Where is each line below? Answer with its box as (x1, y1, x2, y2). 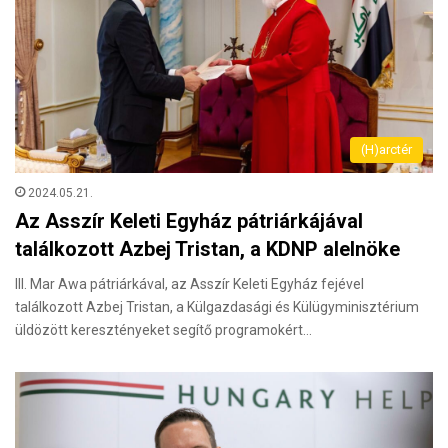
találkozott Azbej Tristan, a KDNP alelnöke (15, 237, 400, 262)
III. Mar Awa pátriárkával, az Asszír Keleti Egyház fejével (15, 276, 364, 293)
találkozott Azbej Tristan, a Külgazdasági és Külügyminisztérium (15, 299, 419, 316)
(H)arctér (361, 142, 412, 158)
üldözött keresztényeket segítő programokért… (15, 322, 312, 339)
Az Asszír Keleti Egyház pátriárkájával (15, 209, 363, 234)
